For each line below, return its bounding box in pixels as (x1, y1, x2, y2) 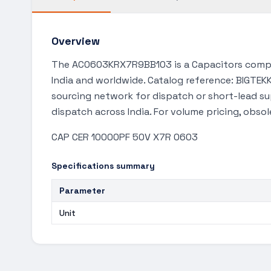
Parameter (59, 185, 105, 196)
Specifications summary (51, 160, 155, 171)
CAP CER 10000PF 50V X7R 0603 (51, 131, 198, 143)
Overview (51, 34, 100, 48)
